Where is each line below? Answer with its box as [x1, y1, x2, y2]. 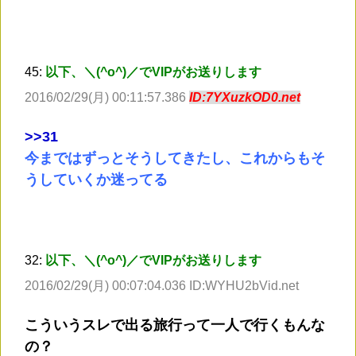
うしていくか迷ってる [25, 172, 168, 188]
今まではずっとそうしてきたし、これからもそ [25, 150, 325, 167]
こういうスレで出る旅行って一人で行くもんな [25, 317, 325, 334]
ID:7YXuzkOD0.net [189, 91, 300, 105]
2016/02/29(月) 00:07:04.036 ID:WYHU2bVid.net [25, 279, 299, 293]
